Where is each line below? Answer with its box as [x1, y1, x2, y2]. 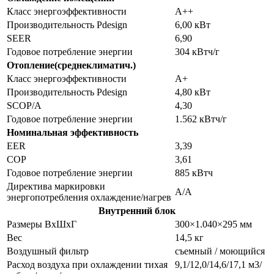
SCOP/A [7, 100, 42, 111]
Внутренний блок [98, 205, 176, 216]
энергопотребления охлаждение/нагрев [7, 191, 171, 202]
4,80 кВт [175, 86, 210, 97]
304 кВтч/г [175, 46, 220, 57]
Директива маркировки [7, 180, 105, 191]
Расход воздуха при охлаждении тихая [7, 259, 168, 270]
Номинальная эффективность [7, 127, 138, 138]
